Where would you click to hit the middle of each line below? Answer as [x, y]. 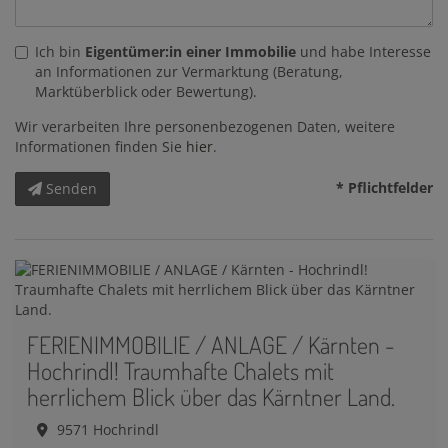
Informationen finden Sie [100, 147]
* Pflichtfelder [384, 188]
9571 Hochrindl [108, 430]
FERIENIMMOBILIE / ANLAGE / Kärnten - [211, 345]
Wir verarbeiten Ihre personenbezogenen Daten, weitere [205, 127]
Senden [71, 189]
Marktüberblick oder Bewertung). [146, 92]
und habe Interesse [363, 52]
